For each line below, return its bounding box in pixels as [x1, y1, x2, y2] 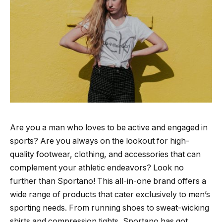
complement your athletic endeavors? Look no [10, 163, 184, 172]
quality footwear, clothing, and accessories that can [10, 149, 201, 159]
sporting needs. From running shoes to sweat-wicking [10, 203, 209, 213]
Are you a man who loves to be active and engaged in [10, 122, 208, 132]
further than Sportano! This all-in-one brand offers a [10, 176, 206, 186]
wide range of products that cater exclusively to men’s [10, 189, 210, 199]
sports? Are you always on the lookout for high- [10, 136, 189, 146]
